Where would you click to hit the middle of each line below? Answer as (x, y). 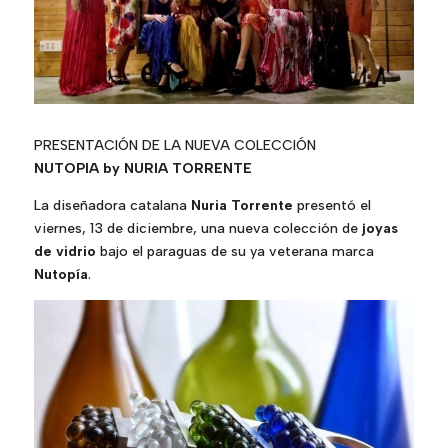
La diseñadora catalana (112, 205)
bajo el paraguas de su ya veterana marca (234, 251)
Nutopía (60, 274)
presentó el (331, 205)
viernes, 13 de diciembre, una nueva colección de (195, 228)
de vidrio (64, 251)
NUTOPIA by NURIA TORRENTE (142, 168)
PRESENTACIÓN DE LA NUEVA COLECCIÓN (174, 145)
